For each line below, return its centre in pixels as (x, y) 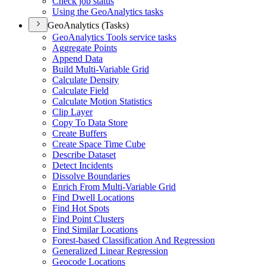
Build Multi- (75, 69)
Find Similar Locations (95, 229)
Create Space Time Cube (99, 144)
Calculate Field (80, 91)
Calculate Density (85, 80)
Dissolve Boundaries (91, 176)
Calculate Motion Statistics (102, 101)
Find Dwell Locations (93, 197)
